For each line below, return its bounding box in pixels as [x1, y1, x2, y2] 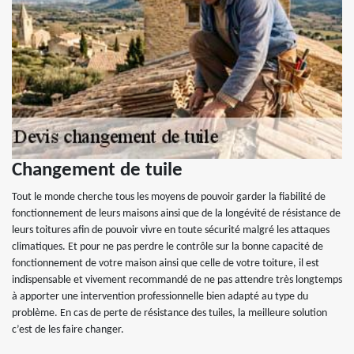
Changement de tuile [12, 160, 183, 180]
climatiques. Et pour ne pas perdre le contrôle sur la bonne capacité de [12, 240, 323, 253]
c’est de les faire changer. [12, 323, 124, 336]
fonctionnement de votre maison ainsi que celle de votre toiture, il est [12, 257, 319, 269]
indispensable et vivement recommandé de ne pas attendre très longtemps [12, 273, 342, 286]
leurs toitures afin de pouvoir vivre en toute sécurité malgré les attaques [12, 224, 330, 236]
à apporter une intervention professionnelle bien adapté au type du [12, 290, 308, 303]
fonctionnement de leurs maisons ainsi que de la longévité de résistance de [12, 207, 341, 220]
